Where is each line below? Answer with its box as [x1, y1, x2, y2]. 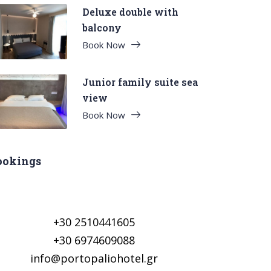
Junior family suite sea [82, 75, 198, 88]
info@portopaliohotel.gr [30, 251, 158, 266]
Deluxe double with [82, 5, 178, 18]
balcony [82, 21, 122, 34]
